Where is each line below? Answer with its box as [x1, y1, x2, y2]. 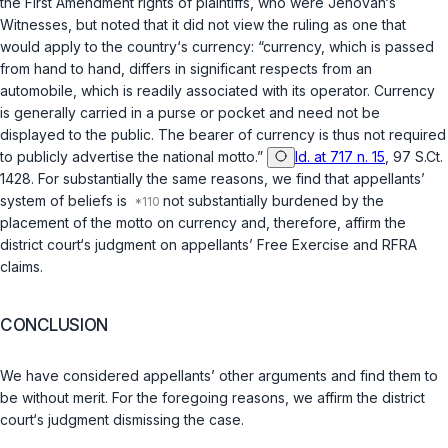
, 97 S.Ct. [385, 148, 443, 166]
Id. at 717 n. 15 [295, 148, 385, 166]
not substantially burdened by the [163, 192, 384, 210]
